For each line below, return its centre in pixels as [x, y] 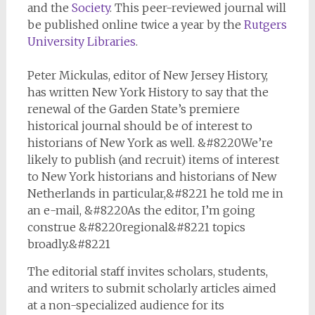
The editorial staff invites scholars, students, [147, 271]
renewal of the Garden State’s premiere [133, 109]
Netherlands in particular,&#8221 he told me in [155, 193]
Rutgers [265, 25]
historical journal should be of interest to [140, 126]
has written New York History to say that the [148, 92]
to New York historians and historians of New [152, 176]
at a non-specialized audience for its [126, 305]
